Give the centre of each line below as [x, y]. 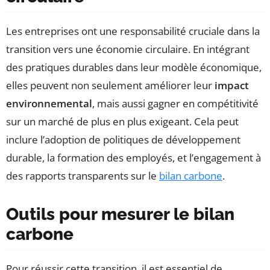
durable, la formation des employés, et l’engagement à [133, 158]
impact [232, 86]
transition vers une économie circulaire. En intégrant [128, 49]
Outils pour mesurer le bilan [120, 215]
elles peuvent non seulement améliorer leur [110, 86]
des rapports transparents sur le [83, 176]
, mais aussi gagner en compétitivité [175, 104]
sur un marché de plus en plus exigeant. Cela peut [122, 122]
